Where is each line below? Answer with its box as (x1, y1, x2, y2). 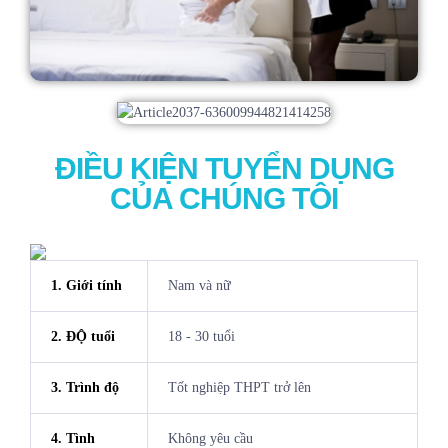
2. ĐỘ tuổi (50, 329, 115, 345)
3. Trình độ (50, 380, 119, 396)
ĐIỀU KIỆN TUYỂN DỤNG (54, 152, 394, 186)
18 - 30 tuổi (167, 329, 235, 345)
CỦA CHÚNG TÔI (110, 182, 338, 216)
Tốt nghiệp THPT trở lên (167, 380, 311, 396)
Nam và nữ (167, 278, 231, 294)
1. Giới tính (50, 278, 122, 294)
